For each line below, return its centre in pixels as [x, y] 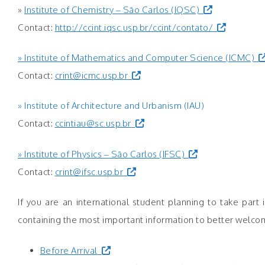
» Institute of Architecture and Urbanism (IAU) [111, 106]
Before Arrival [69, 251]
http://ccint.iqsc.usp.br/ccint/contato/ [134, 27]
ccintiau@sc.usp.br [93, 124]
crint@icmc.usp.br [91, 76]
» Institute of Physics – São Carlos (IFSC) [101, 154]
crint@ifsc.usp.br [89, 172]
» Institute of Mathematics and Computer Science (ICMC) [136, 58]
